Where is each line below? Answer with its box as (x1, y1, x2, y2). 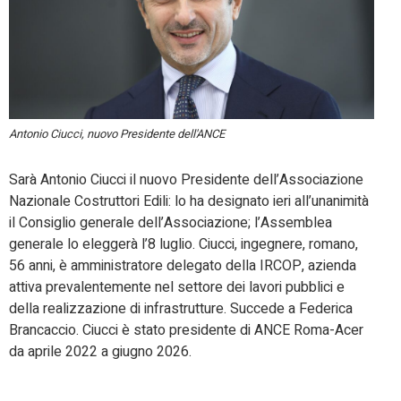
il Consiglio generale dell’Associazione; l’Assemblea (9, 212, 332, 235)
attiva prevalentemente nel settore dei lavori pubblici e (9, 277, 345, 299)
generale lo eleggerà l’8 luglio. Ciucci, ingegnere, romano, (9, 234, 358, 256)
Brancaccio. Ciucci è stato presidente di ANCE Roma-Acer (9, 320, 363, 342)
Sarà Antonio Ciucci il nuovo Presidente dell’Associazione (9, 169, 363, 192)
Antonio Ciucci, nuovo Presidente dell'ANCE (9, 125, 225, 143)
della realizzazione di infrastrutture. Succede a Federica (9, 298, 353, 320)
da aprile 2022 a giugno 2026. (9, 341, 192, 363)
